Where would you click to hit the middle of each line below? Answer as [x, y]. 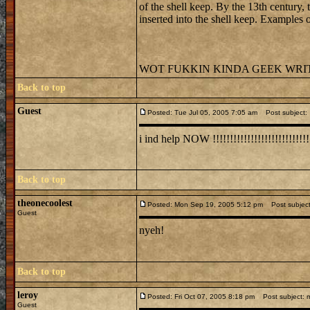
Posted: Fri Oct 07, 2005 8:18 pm [201, 297]
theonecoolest [45, 203]
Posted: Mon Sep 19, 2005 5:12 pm [205, 204]
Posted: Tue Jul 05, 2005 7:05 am [202, 112]
